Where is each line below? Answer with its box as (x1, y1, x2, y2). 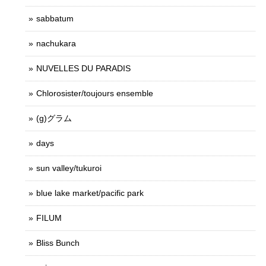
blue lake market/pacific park (36, 188, 144, 198)
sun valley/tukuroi (36, 163, 102, 173)
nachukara (36, 38, 76, 48)
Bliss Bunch (36, 237, 80, 248)
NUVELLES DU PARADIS (36, 63, 131, 73)
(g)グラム (36, 113, 72, 123)
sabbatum (36, 13, 74, 23)
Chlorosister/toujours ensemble (36, 88, 153, 98)
